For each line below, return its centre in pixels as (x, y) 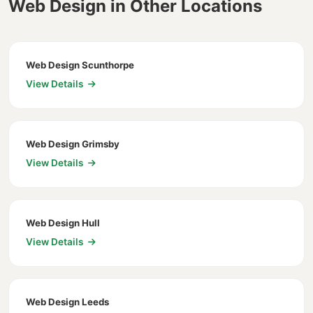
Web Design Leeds (67, 302)
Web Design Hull (63, 223)
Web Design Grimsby (73, 144)
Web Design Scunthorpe (80, 65)
